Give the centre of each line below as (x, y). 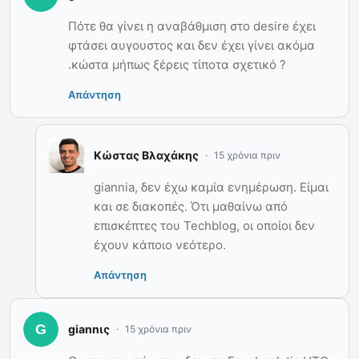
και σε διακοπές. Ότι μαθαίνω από (191, 206)
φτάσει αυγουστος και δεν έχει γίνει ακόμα (192, 45)
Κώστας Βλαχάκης (146, 155)
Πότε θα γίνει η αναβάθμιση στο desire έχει (192, 26)
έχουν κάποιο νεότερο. (160, 244)
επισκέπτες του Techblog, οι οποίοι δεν (204, 225)
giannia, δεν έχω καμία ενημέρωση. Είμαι (211, 187)
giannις (89, 329)
